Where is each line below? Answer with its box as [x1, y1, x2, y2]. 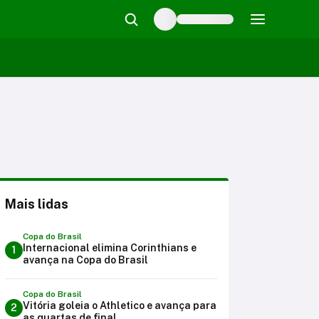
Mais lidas [5, 197, 68, 211]
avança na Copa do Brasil [23, 254, 148, 266]
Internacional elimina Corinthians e [23, 242, 197, 253]
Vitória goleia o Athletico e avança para [23, 300, 216, 311]
